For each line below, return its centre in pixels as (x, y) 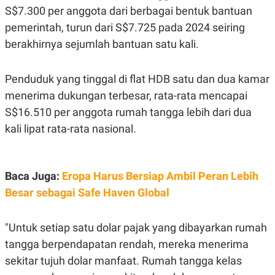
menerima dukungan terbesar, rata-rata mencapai (126, 95)
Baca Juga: (33, 176)
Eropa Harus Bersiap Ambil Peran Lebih (160, 176)
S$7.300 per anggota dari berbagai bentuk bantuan (129, 10)
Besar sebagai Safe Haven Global (87, 192)
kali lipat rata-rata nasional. (71, 128)
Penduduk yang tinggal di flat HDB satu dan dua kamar (137, 79)
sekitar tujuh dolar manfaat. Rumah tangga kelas (123, 260)
